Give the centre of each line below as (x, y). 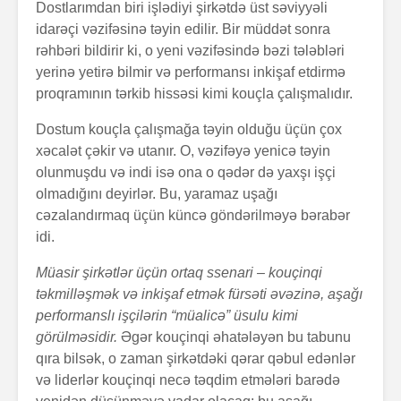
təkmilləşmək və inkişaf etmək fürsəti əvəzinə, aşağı (199, 294)
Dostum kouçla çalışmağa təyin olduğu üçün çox (189, 129)
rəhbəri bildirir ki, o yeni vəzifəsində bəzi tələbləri (190, 50)
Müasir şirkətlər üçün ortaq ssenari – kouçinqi (179, 272)
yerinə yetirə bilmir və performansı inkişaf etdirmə (191, 72)
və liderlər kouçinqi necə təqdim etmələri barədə (188, 380)
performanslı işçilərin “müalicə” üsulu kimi (167, 315)
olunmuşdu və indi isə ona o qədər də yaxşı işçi (186, 172)
